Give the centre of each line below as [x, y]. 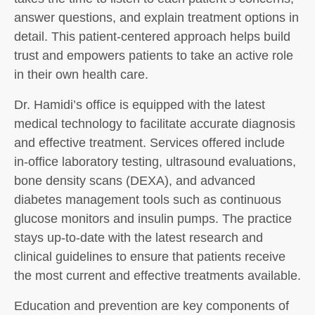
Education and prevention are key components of [152, 306]
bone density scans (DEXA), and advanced [135, 181]
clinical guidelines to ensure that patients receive [150, 257]
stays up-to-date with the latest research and [139, 238]
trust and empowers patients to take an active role [154, 56]
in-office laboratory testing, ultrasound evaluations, [155, 162]
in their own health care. [81, 75]
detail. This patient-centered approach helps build [152, 37]
